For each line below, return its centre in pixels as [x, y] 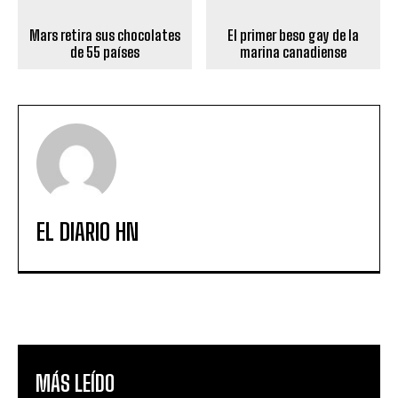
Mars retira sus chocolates [104, 36]
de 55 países [104, 52]
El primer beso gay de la [294, 36]
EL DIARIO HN [88, 232]
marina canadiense [294, 52]
